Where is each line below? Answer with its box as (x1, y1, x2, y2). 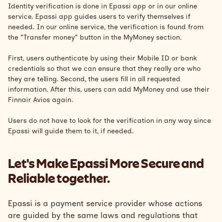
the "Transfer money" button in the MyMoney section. (8, 33, 182, 42)
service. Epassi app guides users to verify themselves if (8, 12, 190, 21)
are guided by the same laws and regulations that (8, 211, 198, 220)
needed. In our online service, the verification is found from (8, 23, 204, 31)
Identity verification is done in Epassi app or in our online (8, 2, 197, 10)
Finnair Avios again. (8, 96, 73, 104)
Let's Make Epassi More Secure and (8, 156, 204, 171)
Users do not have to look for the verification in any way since (8, 116, 211, 125)
